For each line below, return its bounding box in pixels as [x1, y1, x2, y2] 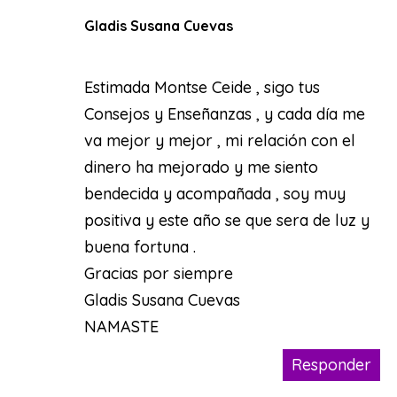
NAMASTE [83, 315, 159, 337]
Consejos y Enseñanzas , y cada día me [83, 103, 365, 124]
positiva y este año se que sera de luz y [83, 209, 370, 230]
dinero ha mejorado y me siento [83, 156, 318, 177]
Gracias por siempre [83, 262, 233, 284]
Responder [291, 354, 371, 375]
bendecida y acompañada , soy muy [83, 183, 346, 204]
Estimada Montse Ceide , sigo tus [83, 76, 320, 97]
